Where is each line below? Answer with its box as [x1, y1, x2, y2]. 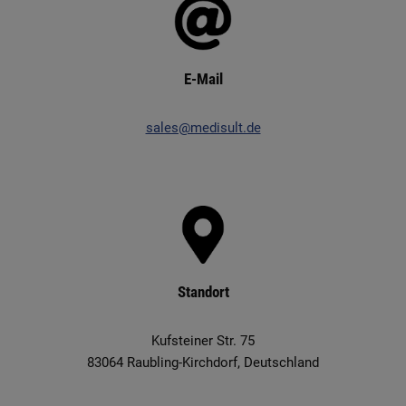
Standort [177, 284, 229, 301]
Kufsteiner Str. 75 [151, 333, 255, 349]
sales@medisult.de [145, 120, 261, 136]
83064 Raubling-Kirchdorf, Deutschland [87, 354, 319, 371]
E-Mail [183, 71, 223, 88]
